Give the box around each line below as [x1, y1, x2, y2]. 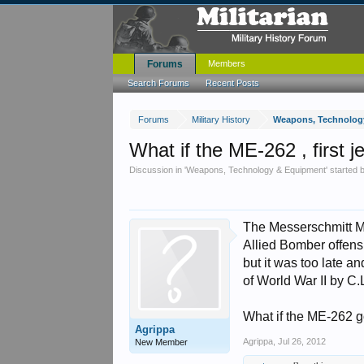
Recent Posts [206, 78, 260, 88]
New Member [135, 337, 188, 347]
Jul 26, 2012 [278, 336, 327, 346]
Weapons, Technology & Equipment [186, 165, 327, 175]
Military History [192, 115, 251, 124]
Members [208, 58, 246, 68]
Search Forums [128, 78, 190, 88]
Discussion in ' [129, 165, 187, 175]
